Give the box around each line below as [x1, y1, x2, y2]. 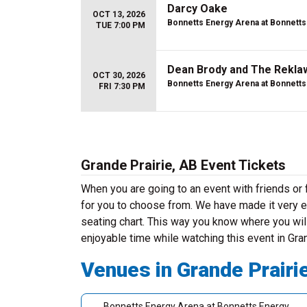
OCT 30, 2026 [93, 71, 145, 80]
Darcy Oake [167, 2, 228, 15]
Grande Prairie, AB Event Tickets [81, 157, 286, 173]
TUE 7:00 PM [96, 21, 145, 30]
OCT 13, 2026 [93, 10, 145, 19]
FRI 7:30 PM [99, 82, 145, 91]
